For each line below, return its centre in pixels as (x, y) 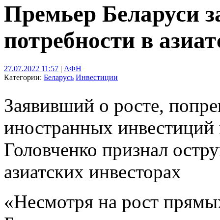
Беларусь (59, 77)
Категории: (24, 77)
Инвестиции (97, 77)
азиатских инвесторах (93, 171)
